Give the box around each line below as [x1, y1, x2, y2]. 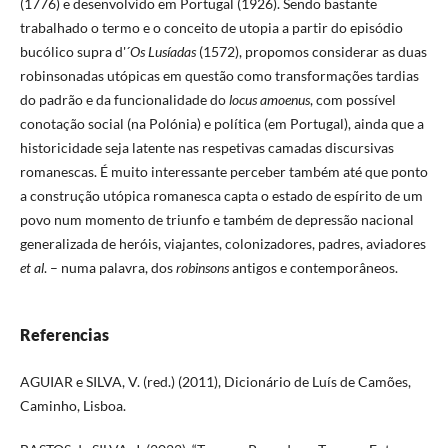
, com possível [309, 90, 396, 108]
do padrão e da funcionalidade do [19, 90, 229, 108]
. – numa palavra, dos [43, 258, 176, 276]
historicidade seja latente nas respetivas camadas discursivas [19, 138, 394, 156]
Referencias [19, 324, 109, 344]
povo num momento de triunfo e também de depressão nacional [19, 210, 414, 228]
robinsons [175, 258, 229, 276]
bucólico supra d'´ [19, 42, 130, 60]
